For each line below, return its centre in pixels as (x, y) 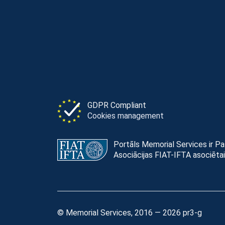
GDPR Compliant (117, 105)
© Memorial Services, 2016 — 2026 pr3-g (130, 212)
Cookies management (126, 116)
